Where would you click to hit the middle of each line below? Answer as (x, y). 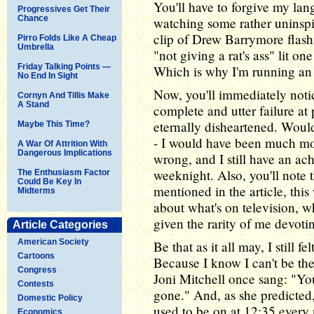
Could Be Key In (49, 181)
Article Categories (60, 224)
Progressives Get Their (64, 9)
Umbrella (36, 47)
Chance (33, 18)
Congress (37, 269)
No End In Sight (48, 75)
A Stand (33, 104)
